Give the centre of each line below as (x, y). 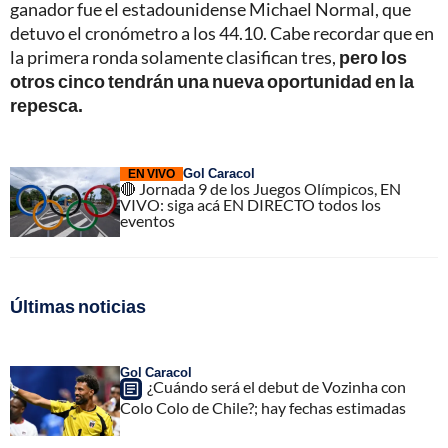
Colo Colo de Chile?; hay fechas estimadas (263, 407)
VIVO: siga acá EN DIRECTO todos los (250, 204)
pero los (373, 56)
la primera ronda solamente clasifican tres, (174, 56)
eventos (147, 220)
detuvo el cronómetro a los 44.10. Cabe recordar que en (222, 32)
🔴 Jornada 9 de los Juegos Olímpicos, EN (260, 188)
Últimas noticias (78, 305)
